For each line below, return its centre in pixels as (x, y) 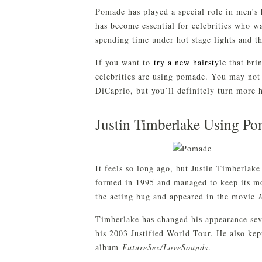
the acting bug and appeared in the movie (177, 196)
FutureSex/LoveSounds (165, 247)
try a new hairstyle (190, 62)
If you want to (125, 62)
